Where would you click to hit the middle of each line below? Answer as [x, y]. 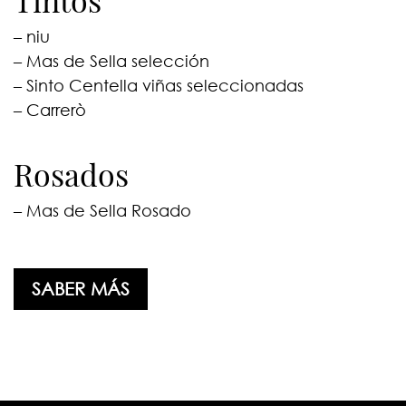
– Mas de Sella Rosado [102, 210]
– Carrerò [49, 109]
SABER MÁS [80, 288]
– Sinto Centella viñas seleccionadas [158, 85]
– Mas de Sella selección [111, 60]
